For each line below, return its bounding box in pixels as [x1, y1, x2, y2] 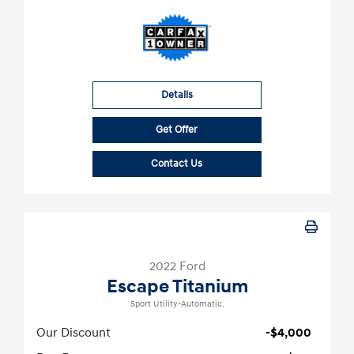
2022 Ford [149, 258, 205, 275]
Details [160, 88, 193, 102]
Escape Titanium [106, 275, 248, 299]
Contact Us [151, 157, 203, 171]
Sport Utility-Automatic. [130, 299, 224, 311]
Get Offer [156, 123, 198, 137]
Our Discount [36, 325, 111, 341]
